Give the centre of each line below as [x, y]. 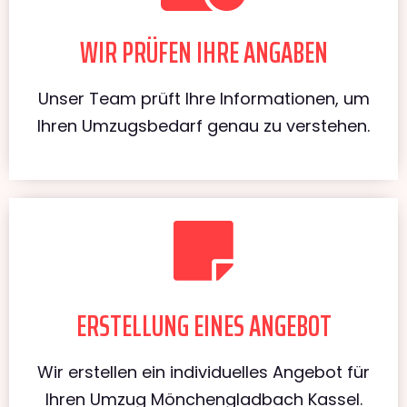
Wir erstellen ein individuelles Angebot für [203, 372]
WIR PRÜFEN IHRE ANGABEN [203, 52]
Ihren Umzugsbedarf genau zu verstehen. [203, 125]
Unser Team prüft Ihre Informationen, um [203, 98]
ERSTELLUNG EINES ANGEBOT [203, 326]
